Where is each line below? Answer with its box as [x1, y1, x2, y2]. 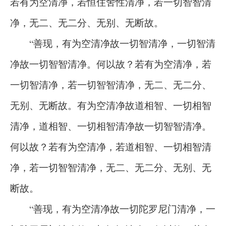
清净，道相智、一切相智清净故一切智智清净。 [10, 120, 211, 132]
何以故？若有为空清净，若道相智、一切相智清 [10, 140, 211, 153]
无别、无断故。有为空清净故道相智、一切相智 [10, 99, 211, 111]
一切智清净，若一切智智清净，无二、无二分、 [10, 78, 211, 91]
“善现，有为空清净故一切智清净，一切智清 [10, 37, 215, 49]
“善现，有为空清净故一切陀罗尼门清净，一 [10, 202, 215, 215]
